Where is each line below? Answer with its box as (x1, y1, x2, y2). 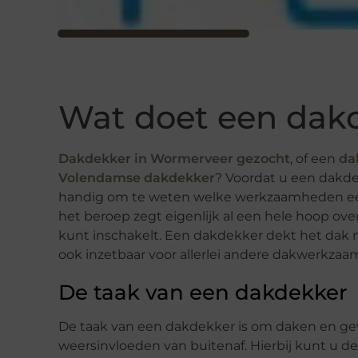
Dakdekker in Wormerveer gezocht (58, 150, 290, 166)
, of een (290, 150, 339, 166)
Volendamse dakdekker (58, 169, 215, 185)
